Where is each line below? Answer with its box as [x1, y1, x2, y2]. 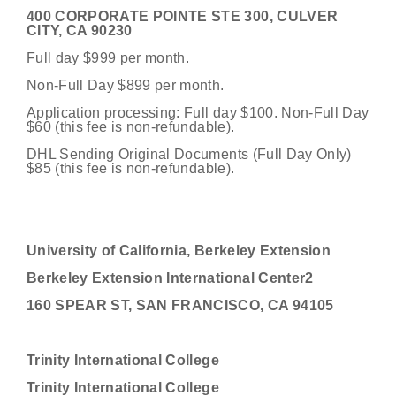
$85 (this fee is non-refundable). [27, 161, 235, 176]
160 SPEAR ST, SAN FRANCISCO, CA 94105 [27, 298, 334, 313]
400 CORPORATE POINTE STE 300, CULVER [27, 9, 339, 24]
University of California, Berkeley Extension [27, 243, 331, 258]
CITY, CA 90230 [27, 23, 133, 38]
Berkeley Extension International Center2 [27, 270, 314, 286]
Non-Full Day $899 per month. [27, 78, 225, 93]
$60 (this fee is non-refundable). [27, 119, 235, 134]
